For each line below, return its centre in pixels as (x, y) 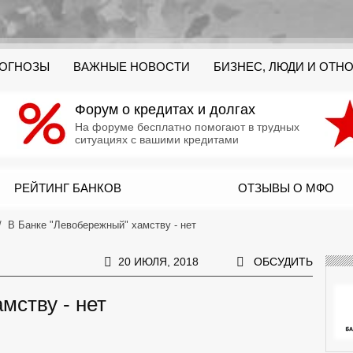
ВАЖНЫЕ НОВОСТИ (132, 67)
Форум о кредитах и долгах (165, 110)
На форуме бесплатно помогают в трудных (187, 127)
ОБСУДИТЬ (283, 261)
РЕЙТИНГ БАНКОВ (67, 188)
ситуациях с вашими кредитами (157, 139)
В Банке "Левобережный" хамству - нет (102, 225)
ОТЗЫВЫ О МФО (286, 188)
